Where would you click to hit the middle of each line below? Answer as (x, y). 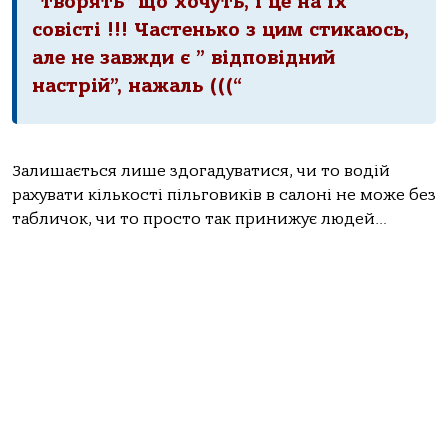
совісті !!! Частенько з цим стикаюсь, (220, 30)
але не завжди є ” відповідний (183, 58)
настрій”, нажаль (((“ (137, 86)
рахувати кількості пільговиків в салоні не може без (224, 194)
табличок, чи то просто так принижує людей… (199, 218)
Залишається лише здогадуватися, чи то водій (201, 170)
